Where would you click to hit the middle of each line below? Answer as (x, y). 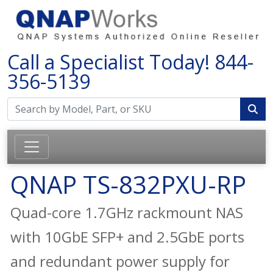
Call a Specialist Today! (111, 62)
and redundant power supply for (120, 261)
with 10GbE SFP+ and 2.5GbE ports (127, 236)
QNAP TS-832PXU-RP (128, 184)
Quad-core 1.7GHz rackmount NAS (127, 212)
